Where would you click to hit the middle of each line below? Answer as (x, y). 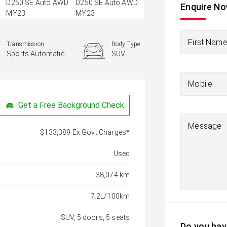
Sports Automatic (36, 53)
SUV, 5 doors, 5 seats (95, 217)
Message (205, 126)
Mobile (200, 84)
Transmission (26, 44)
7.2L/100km (110, 196)
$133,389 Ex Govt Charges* (85, 132)
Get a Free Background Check (71, 105)
